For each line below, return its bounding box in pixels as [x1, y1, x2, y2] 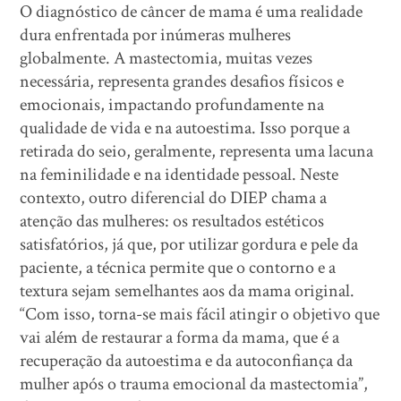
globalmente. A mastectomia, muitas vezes [20, 47, 313, 70]
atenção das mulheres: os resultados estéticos [20, 209, 325, 233]
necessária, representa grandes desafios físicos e [20, 70, 345, 93]
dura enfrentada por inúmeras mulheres [20, 23, 292, 47]
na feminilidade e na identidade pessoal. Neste [20, 163, 339, 186]
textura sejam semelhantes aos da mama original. [20, 279, 355, 303]
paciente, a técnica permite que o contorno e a [20, 256, 337, 279]
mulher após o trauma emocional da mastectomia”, [20, 372, 369, 396]
